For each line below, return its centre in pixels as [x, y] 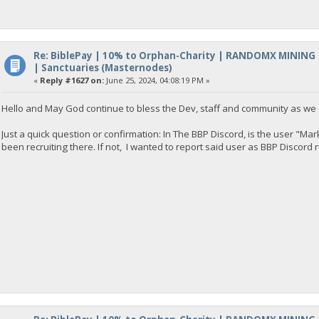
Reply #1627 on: [72, 80]
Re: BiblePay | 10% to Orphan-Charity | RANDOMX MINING [174, 55]
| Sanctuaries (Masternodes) [103, 67]
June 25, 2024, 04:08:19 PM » [157, 80]
